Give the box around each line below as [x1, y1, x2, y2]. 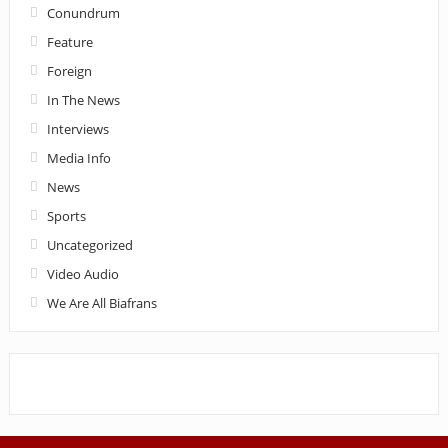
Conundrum [46, 3, 120, 22]
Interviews [46, 119, 109, 138]
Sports [46, 206, 86, 225]
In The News [46, 90, 120, 109]
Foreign [46, 61, 92, 80]
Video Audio [46, 264, 119, 283]
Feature [46, 32, 93, 51]
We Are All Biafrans [46, 293, 157, 312]
